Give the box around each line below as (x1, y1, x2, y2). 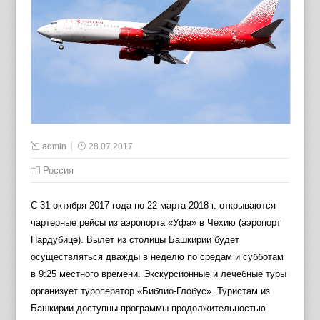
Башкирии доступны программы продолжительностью (30, 303, 266, 314)
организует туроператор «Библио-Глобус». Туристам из (30, 286, 270, 297)
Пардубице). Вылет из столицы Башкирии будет (30, 234, 239, 246)
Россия (42, 165, 74, 176)
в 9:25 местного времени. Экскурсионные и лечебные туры (30, 269, 286, 280)
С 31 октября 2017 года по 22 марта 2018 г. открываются (30, 200, 276, 211)
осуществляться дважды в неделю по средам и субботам (30, 251, 284, 263)
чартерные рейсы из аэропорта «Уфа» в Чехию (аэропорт (30, 217, 281, 229)
